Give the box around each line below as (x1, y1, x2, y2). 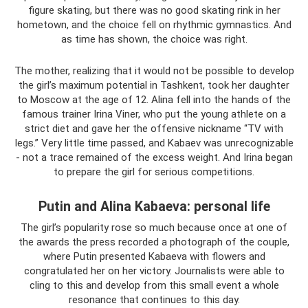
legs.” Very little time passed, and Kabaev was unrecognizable (14, 137, 294, 149)
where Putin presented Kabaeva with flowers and (43, 250, 265, 263)
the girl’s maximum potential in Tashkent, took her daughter (19, 79, 289, 91)
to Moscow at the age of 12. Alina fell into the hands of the (17, 93, 291, 106)
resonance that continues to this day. (68, 294, 240, 306)
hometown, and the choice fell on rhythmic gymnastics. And (16, 19, 291, 31)
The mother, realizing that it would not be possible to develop (14, 65, 294, 77)
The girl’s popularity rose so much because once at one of (21, 221, 287, 234)
